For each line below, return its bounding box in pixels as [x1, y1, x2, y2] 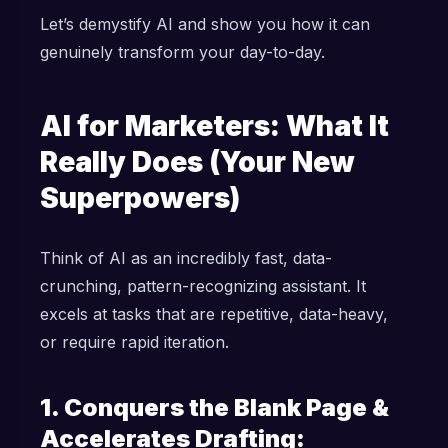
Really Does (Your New [40, 145, 355, 179]
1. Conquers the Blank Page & [40, 393, 389, 422]
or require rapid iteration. [40, 332, 229, 352]
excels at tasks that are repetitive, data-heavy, [40, 304, 388, 324]
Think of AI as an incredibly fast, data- [40, 248, 332, 268]
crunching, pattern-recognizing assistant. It [40, 276, 366, 296]
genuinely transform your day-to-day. [40, 42, 325, 62]
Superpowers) [40, 181, 240, 215]
